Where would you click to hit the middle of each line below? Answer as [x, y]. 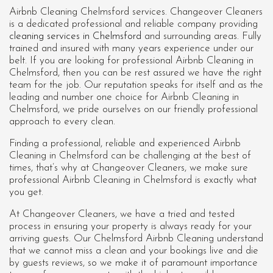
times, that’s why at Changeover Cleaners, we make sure [129, 168]
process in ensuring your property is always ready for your [130, 227]
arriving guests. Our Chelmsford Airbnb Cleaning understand [136, 239]
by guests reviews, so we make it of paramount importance [133, 263]
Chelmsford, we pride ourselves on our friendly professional [133, 110]
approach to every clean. [62, 122]
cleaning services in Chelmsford [75, 37]
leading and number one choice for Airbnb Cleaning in [124, 97]
